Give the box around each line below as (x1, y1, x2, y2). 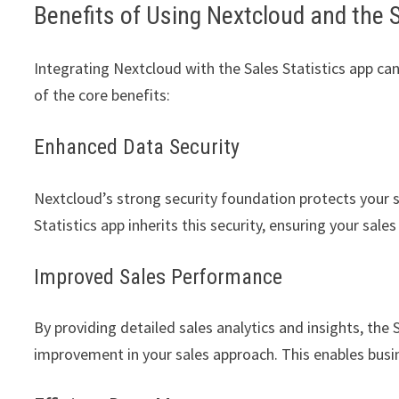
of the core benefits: (34, 85, 171, 106)
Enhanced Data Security (34, 134, 240, 159)
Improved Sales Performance (34, 264, 283, 289)
